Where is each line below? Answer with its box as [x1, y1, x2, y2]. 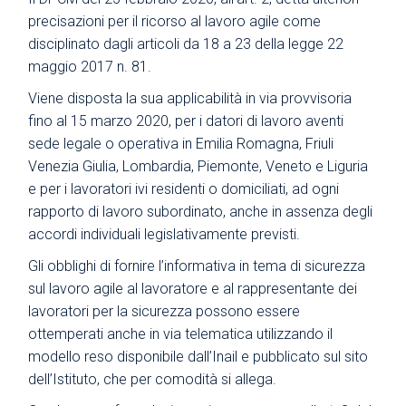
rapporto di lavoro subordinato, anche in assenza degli [28, 202, 373, 220]
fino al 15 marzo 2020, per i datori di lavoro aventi [28, 111, 344, 130]
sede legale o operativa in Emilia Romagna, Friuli [28, 134, 334, 152]
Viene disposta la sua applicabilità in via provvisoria [28, 89, 353, 107]
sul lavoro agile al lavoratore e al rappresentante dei [28, 279, 358, 297]
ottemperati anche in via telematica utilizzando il [28, 324, 333, 343]
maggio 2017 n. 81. [28, 57, 152, 75]
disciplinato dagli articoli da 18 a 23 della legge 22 [28, 34, 344, 53]
